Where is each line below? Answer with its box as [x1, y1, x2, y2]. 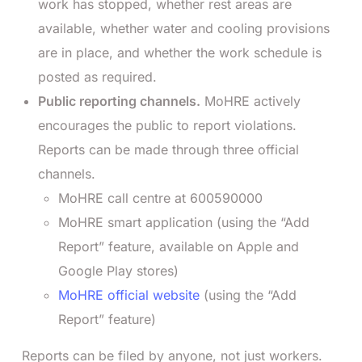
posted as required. [38, 68, 157, 85]
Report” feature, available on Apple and [58, 238, 299, 255]
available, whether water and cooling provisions [38, 19, 330, 36]
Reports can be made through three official [38, 141, 299, 158]
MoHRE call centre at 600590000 [58, 189, 263, 206]
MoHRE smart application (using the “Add [58, 213, 309, 230]
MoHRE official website [58, 286, 200, 303]
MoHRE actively [200, 92, 301, 109]
